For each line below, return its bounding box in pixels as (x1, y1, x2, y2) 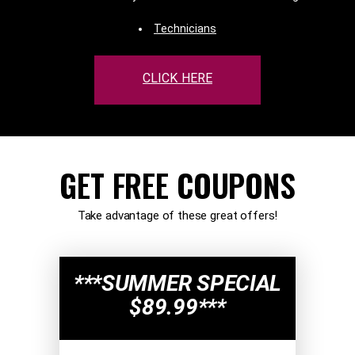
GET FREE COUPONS (59, 161, 296, 208)
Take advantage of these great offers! (77, 208, 278, 223)
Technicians (154, 21, 216, 35)
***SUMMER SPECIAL (73, 269, 282, 296)
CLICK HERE (143, 70, 212, 86)
